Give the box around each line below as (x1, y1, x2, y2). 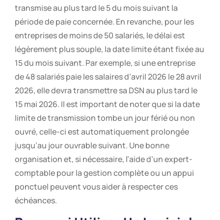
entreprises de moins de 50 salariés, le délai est (15, 29, 185, 41)
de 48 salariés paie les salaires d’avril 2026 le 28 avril (15, 71, 201, 82)
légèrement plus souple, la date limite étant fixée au (15, 43, 204, 55)
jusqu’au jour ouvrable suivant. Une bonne (15, 139, 169, 151)
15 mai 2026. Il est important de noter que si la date (15, 98, 200, 110)
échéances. (15, 194, 57, 206)
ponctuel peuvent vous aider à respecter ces (15, 181, 178, 192)
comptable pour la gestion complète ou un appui (15, 167, 194, 178)
